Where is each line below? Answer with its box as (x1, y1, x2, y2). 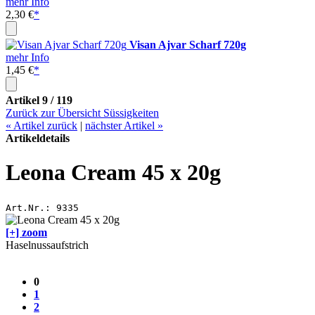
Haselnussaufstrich (6, 238, 89, 251)
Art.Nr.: (6, 202, 51, 213)
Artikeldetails (6, 132, 70, 144)
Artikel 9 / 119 (6, 94, 72, 106)
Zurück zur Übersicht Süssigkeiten (6, 107, 159, 119)
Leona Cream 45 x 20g (6, 160, 221, 186)
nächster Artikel (85, 120, 157, 131)
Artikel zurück (11, 120, 77, 131)
